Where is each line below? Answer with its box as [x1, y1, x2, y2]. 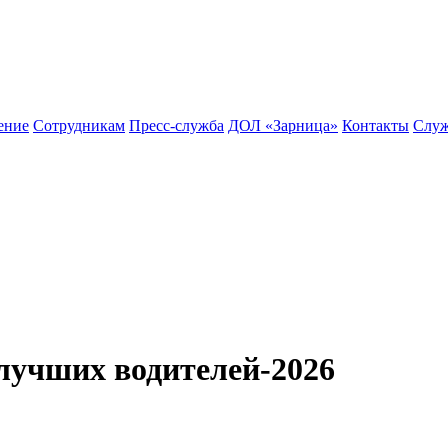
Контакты [342, 117, 409, 134]
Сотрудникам [33, 117, 125, 134]
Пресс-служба [129, 117, 224, 134]
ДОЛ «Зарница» [228, 117, 338, 134]
